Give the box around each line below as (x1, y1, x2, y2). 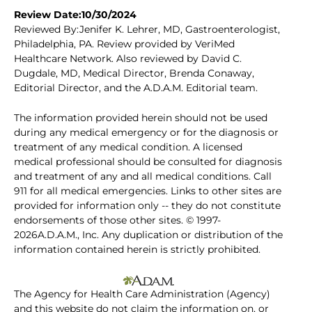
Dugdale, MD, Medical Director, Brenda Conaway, (14, 67, 254, 80)
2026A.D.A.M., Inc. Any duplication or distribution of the (14, 228, 283, 242)
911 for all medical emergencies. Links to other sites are (14, 185, 281, 198)
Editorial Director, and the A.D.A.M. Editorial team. (14, 81, 258, 95)
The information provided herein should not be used (14, 111, 267, 125)
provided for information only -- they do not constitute (14, 199, 281, 212)
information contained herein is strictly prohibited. (14, 243, 260, 256)
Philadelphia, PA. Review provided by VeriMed (14, 38, 235, 51)
